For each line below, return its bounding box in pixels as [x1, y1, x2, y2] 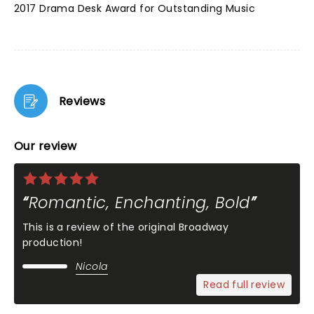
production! [22, 235, 83, 250]
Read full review [203, 278, 285, 292]
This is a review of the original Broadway [22, 220, 229, 234]
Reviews [59, 93, 106, 109]
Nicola [76, 259, 108, 273]
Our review [14, 138, 77, 154]
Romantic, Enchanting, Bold [28, 191, 251, 214]
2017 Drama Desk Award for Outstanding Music [14, 1, 256, 15]
